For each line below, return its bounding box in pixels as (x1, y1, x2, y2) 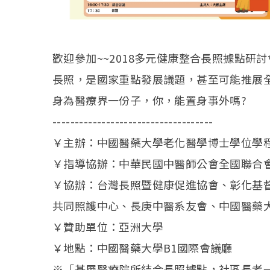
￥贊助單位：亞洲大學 (52, 218, 163, 234)
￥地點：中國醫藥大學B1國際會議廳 (52, 239, 233, 256)
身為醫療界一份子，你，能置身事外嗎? (52, 92, 247, 108)
